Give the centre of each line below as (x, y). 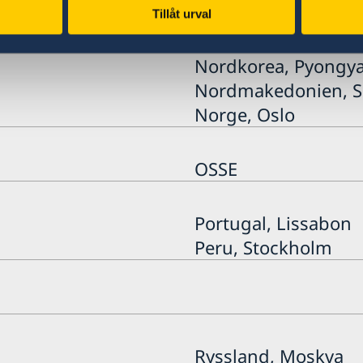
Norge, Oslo (244, 114)
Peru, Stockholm (263, 247)
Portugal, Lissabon (273, 222)
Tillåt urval (181, 14)
